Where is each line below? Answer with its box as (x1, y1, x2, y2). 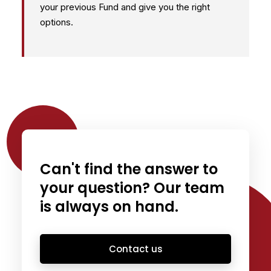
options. (39, 16, 73, 28)
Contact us (108, 242, 163, 255)
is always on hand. (39, 197, 178, 217)
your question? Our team (39, 178, 224, 198)
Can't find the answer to (39, 159, 218, 179)
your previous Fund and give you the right (39, 1, 210, 13)
